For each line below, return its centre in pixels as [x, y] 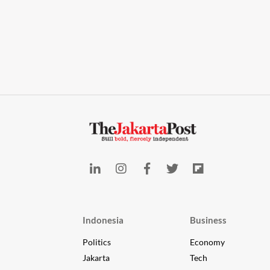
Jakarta [96, 257]
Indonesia [103, 220]
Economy [207, 242]
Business [208, 220]
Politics [96, 242]
